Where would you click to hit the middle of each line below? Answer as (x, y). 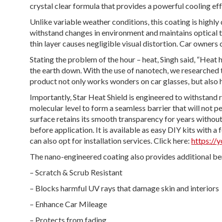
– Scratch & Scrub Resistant (76, 172)
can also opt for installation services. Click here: (111, 140)
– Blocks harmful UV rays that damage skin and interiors (124, 188)
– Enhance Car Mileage (68, 204)
